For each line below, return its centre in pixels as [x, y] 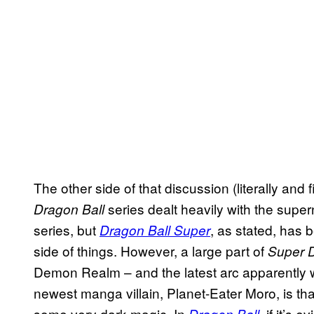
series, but [67, 230]
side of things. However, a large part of [151, 251]
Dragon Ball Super [155, 230]
